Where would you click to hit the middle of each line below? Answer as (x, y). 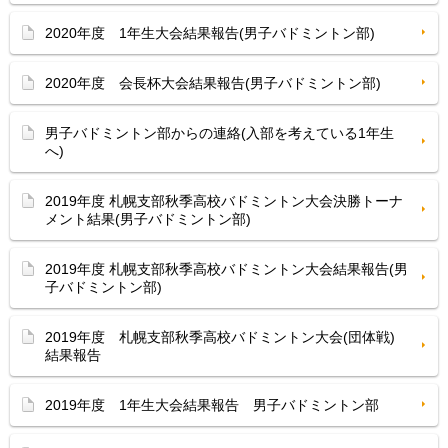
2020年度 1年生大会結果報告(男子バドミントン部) (210, 33)
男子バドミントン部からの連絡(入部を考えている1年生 (219, 133)
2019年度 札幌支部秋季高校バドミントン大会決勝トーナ (224, 201)
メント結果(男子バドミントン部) (148, 219)
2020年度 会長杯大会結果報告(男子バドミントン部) (213, 83)
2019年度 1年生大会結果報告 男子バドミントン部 (212, 405)
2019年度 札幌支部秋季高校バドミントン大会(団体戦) (220, 337)
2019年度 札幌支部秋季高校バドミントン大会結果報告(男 (226, 269)
